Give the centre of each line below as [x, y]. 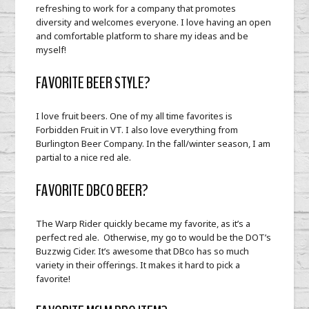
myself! [59, 50]
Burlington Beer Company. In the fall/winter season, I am [153, 144]
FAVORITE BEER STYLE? [93, 83]
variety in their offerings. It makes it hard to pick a [138, 265]
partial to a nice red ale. [86, 158]
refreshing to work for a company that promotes [136, 9]
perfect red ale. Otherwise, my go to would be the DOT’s [154, 238]
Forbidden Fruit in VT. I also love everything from [137, 130]
